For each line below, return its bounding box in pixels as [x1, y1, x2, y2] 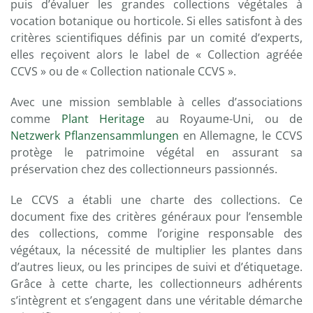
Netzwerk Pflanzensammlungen [10, 128, 179, 143]
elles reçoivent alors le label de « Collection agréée [10, 47, 303, 62]
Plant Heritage [61, 111, 145, 126]
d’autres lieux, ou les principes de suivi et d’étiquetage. [10, 259, 303, 275]
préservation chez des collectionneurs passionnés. [10, 161, 277, 177]
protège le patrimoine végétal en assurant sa [10, 145, 303, 160]
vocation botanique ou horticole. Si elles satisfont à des [10, 13, 303, 29]
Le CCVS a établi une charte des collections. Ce [10, 192, 303, 208]
